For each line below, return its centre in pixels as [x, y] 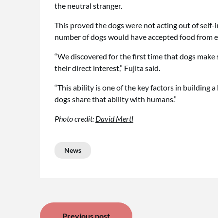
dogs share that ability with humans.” [116, 99]
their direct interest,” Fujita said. [107, 68]
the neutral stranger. [88, 6]
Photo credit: [75, 118]
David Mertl [114, 118]
